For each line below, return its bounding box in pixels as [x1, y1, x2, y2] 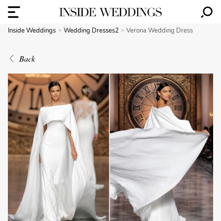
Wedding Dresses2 [63, 26, 120, 35]
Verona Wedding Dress [126, 26, 193, 35]
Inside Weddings [8, 26, 56, 35]
